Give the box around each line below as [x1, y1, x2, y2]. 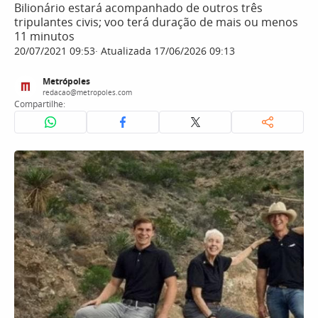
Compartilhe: [14, 98, 65, 110]
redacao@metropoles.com [43, 87, 132, 97]
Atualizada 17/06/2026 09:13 [98, 44, 235, 57]
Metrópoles [43, 75, 90, 87]
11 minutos [14, 28, 75, 44]
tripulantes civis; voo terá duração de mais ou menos [14, 14, 298, 30]
